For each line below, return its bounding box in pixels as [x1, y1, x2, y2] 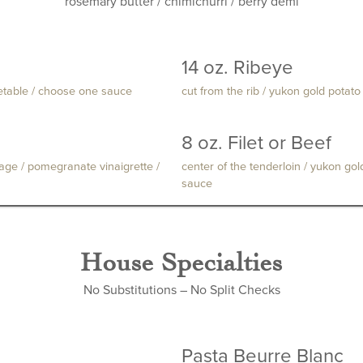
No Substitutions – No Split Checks [83, 282, 280, 298]
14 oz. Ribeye [181, 56, 293, 79]
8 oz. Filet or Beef [181, 131, 331, 155]
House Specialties [80, 245, 283, 277]
